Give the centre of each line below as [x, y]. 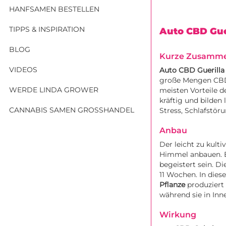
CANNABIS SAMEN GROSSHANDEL [70, 110]
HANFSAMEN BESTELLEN [54, 9]
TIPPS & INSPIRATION [47, 29]
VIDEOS [23, 69]
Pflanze [172, 184]
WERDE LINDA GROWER [54, 90]
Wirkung [178, 214]
